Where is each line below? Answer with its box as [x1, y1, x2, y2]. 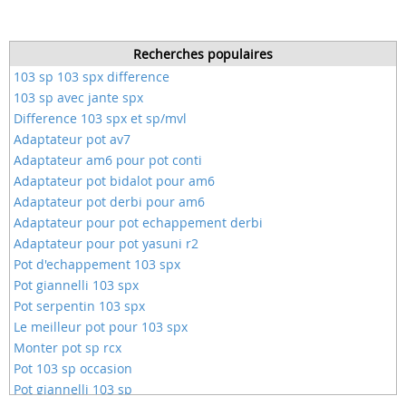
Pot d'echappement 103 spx [14, 256, 180, 273]
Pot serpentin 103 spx [14, 297, 145, 314]
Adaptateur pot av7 [14, 130, 130, 148]
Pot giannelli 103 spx [14, 276, 139, 294]
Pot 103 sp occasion [14, 360, 132, 377]
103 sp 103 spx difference [14, 68, 169, 85]
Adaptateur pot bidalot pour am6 [14, 172, 215, 189]
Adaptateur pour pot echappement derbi [14, 214, 263, 231]
